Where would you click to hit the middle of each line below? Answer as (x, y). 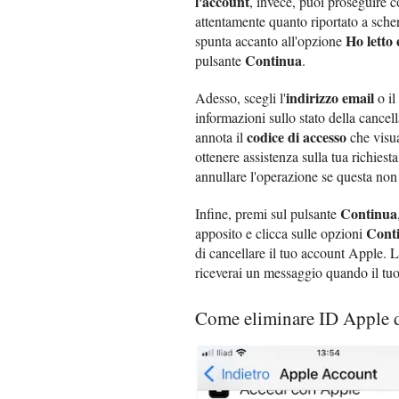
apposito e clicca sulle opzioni (281, 232)
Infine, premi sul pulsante (268, 213)
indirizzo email (330, 97)
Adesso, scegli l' (240, 97)
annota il (221, 136)
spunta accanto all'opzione (270, 40)
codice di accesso (297, 136)
